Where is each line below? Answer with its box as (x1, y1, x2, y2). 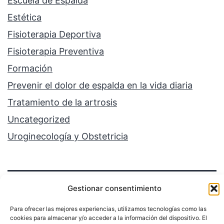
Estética (7, 12, 41, 23)
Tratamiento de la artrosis (7, 97, 117, 108)
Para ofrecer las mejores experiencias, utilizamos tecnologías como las (10, 205, 206, 212)
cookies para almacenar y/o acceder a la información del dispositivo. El (10, 214, 207, 221)
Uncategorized (7, 114, 70, 125)
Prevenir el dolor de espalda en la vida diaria (7, 80, 192, 91)
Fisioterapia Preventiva (7, 46, 104, 57)
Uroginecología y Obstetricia (7, 131, 128, 142)
